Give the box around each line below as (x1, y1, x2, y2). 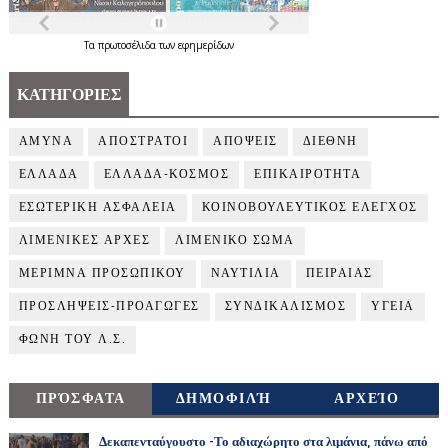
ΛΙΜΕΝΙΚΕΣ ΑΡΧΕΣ (18, 233, 151, 249)
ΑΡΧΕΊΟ (334, 390, 400, 408)
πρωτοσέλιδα (97, 38, 159, 53)
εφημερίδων (177, 38, 234, 53)
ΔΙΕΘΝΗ (302, 134, 358, 150)
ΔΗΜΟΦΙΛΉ (175, 390, 272, 408)
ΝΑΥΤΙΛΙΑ (210, 266, 281, 282)
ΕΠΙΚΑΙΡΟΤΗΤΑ (254, 167, 362, 183)
